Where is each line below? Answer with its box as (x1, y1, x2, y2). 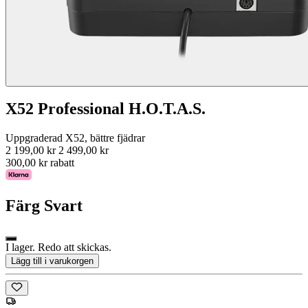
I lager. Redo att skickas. (5, 241, 111, 254)
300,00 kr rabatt (5, 157, 74, 169)
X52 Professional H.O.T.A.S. (5, 100, 206, 118)
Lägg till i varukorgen (11, 256, 93, 267)
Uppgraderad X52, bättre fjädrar (5, 132, 145, 144)
